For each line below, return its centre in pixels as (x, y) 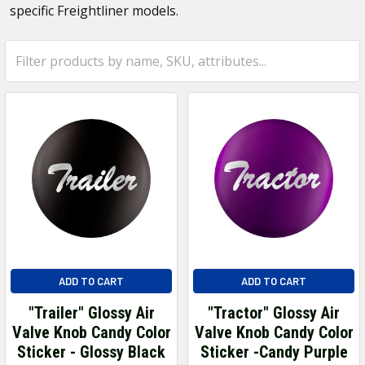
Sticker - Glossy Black (91, 352)
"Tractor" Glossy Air (274, 312)
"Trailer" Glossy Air (91, 312)
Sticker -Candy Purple (274, 352)
